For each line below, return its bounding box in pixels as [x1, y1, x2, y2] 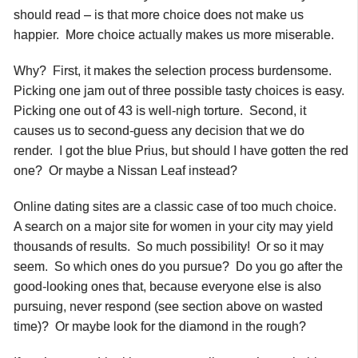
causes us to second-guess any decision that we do [14, 123, 304, 137]
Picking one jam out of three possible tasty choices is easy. [14, 83, 348, 97]
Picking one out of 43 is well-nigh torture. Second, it [14, 103, 306, 117]
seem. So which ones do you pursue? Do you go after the [14, 259, 343, 273]
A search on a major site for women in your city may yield [14, 219, 333, 233]
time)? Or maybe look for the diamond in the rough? [14, 319, 306, 333]
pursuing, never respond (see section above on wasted [14, 299, 323, 313]
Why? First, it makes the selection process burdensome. [14, 63, 335, 78]
